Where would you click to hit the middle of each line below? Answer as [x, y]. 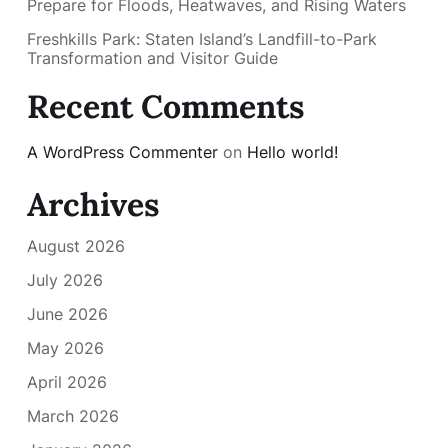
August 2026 [76, 246]
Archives [93, 204]
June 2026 [67, 314]
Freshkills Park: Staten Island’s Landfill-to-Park [202, 38]
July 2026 [65, 280]
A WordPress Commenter [122, 151]
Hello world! [292, 151]
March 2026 [73, 416]
